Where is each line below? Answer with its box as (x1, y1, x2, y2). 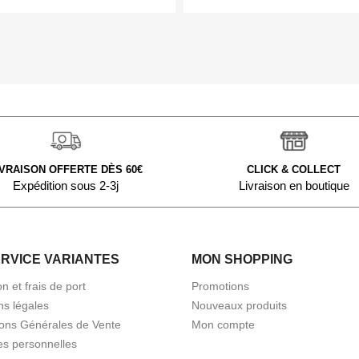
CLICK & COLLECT (247, 163, 341, 175)
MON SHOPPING (192, 252, 292, 266)
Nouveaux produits (192, 298, 287, 312)
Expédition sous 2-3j (12, 178, 119, 192)
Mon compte (192, 317, 255, 331)
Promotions (192, 279, 249, 292)
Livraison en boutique (238, 178, 349, 192)
